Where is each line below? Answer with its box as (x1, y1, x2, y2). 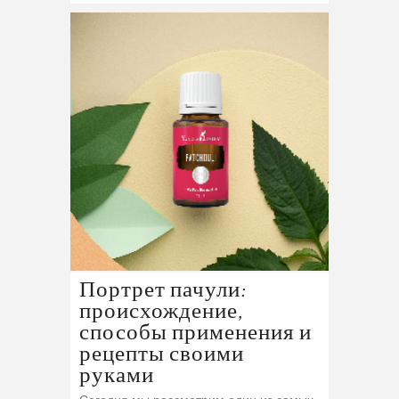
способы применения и (79, 321, 312, 346)
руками (79, 363, 154, 389)
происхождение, (79, 299, 244, 325)
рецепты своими (79, 342, 244, 368)
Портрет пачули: (79, 278, 247, 304)
